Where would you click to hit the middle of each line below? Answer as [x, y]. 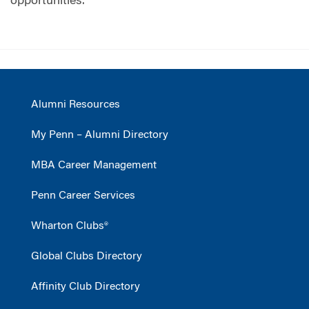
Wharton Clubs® [70, 226]
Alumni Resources [76, 104]
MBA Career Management [94, 165]
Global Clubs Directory [87, 256]
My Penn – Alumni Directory [100, 135]
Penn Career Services [83, 196]
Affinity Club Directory [86, 287]
